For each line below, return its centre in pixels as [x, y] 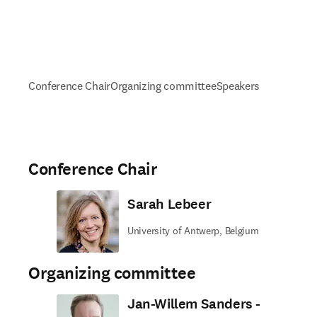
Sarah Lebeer [169, 204]
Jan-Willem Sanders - [194, 304]
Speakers [238, 86]
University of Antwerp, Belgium [193, 231]
